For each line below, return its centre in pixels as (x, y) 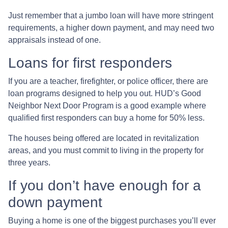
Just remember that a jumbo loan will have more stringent (111, 16)
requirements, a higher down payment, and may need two (111, 28)
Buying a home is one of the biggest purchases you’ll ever (112, 221)
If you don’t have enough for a (105, 186)
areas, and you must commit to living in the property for (106, 151)
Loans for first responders (90, 63)
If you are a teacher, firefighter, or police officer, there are (108, 81)
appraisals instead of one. (54, 40)
